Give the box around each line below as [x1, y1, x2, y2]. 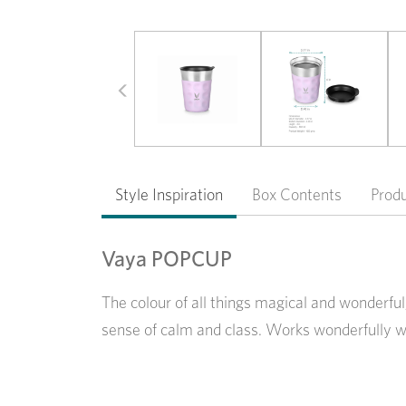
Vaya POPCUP [101, 245, 232, 272]
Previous [115, 38, 180, 61]
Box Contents [252, 184, 342, 204]
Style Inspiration [115, 184, 223, 204]
